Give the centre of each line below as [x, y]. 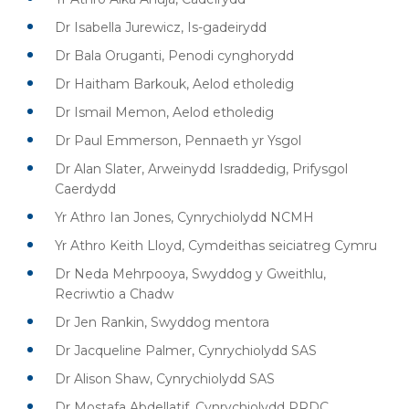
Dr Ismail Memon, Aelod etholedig [164, 112]
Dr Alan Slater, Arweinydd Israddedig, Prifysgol [201, 169]
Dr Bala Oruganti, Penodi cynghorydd [174, 56]
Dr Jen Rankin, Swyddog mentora [162, 322]
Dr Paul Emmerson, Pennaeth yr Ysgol [178, 141]
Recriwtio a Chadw [114, 294]
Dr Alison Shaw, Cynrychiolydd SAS [165, 379]
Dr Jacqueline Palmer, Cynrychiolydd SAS [186, 351]
